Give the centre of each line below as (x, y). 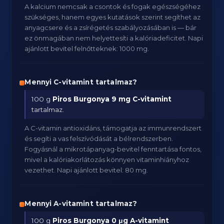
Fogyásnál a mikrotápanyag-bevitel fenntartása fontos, (113, 149)
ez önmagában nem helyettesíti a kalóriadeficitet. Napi (114, 38)
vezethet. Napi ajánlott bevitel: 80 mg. (86, 170)
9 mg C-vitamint (142, 99)
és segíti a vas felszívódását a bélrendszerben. (99, 138)
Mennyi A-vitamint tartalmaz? (81, 203)
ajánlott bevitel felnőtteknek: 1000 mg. (87, 48)
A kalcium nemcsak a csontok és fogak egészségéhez (113, 6)
